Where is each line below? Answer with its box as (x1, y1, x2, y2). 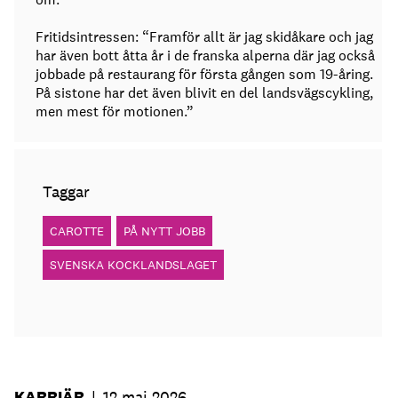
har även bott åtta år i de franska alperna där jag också (36, 46, 375, 66)
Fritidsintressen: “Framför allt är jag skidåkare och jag (36, 28, 373, 47)
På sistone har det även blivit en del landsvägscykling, (36, 84, 373, 103)
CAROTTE (50, 223, 104, 240)
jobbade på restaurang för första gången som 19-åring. (36, 65, 373, 84)
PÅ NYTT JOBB (123, 223, 205, 240)
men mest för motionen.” (36, 102, 194, 122)
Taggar (43, 181, 90, 203)
